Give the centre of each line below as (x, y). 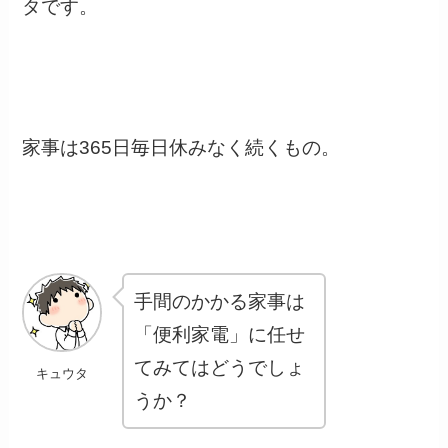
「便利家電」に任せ (220, 334)
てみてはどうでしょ (220, 367)
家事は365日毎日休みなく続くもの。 (181, 148)
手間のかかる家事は (220, 301)
